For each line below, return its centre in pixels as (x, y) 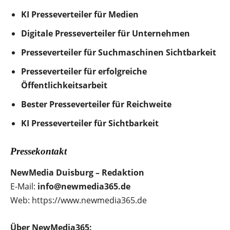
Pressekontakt (39, 151)
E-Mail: (24, 186)
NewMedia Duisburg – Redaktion (77, 172)
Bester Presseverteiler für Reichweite (96, 104)
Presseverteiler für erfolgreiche (84, 71)
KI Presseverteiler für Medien (80, 14)
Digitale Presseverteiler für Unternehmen (106, 33)
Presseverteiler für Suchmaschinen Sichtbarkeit (119, 52)
